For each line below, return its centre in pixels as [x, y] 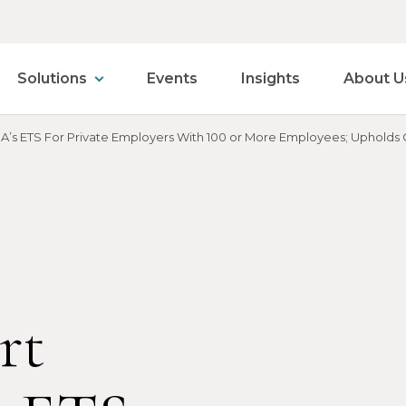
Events [172, 78]
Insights [271, 78]
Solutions [52, 78]
